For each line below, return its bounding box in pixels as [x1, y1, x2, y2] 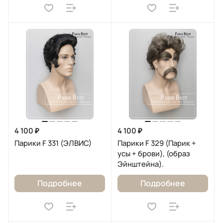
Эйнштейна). [117, 159, 164, 169]
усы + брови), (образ [117, 148, 190, 158]
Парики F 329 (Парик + [117, 138, 196, 148]
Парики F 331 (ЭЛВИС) [14, 138, 92, 148]
